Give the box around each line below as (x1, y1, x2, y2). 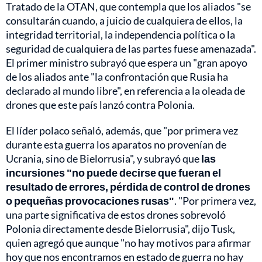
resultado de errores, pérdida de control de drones (6, 180, 250, 194)
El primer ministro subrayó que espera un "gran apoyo (6, 56, 247, 70)
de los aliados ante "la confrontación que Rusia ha (6, 70, 228, 84)
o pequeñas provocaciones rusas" (6, 194, 174, 208)
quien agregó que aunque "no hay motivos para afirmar (6, 236, 251, 250)
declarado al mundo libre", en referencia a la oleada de (6, 84, 245, 98)
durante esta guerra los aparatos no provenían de (6, 138, 226, 151)
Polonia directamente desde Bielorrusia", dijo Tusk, (6, 222, 235, 236)
